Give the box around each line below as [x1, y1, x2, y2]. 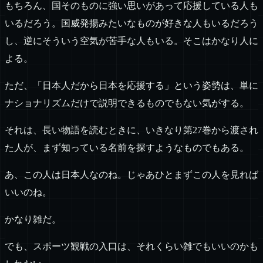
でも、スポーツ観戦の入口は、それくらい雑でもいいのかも [5, 241, 258, 252]
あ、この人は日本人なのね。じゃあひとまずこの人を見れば [5, 170, 258, 180]
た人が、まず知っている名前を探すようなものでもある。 [5, 143, 249, 153]
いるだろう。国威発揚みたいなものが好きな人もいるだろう [5, 18, 258, 29]
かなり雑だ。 [5, 214, 61, 225]
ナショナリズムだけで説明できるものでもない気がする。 [5, 98, 249, 109]
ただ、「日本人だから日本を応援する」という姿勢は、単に [5, 80, 258, 91]
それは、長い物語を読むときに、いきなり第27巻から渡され [5, 125, 258, 136]
